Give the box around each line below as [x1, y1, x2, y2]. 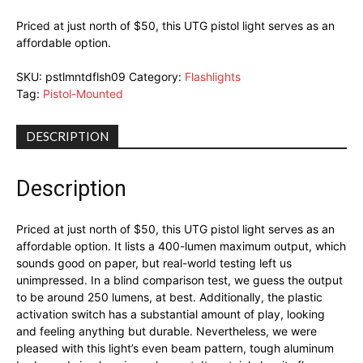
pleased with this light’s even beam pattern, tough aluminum [16, 341, 334, 356]
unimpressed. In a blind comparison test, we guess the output [16, 273, 343, 288]
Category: [129, 70, 185, 84]
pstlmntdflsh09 [45, 70, 126, 84]
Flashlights [185, 70, 241, 84]
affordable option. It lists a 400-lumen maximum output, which [16, 239, 346, 254]
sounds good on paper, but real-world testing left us [16, 256, 292, 271]
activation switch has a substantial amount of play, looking [16, 307, 325, 322]
